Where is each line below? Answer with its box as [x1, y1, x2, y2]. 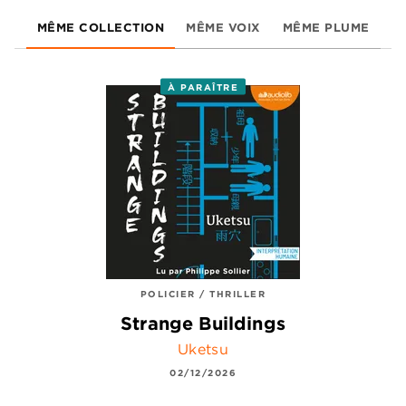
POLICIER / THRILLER [140, 286, 266, 300]
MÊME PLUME [282, 18, 370, 35]
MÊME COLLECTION [36, 18, 164, 35]
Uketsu [178, 340, 228, 359]
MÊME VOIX [186, 18, 261, 35]
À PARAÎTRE [168, 80, 238, 93]
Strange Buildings [121, 312, 285, 335]
